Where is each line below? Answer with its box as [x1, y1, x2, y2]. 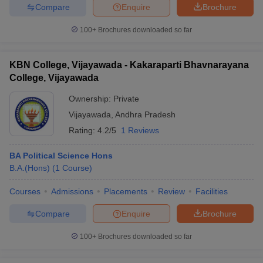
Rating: [69, 126, 97, 135]
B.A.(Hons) [9, 163, 50, 173]
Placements [104, 187, 147, 196]
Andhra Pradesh [115, 110, 176, 119]
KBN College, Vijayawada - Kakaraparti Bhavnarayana [9, 60, 249, 70]
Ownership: [69, 94, 113, 103]
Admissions [51, 187, 93, 196]
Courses [9, 187, 41, 196]
